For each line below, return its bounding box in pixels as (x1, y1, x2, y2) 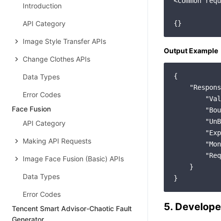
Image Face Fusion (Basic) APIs (23, 154, 124, 163)
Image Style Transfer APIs (23, 37, 106, 45)
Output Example (164, 46, 218, 55)
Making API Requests (23, 137, 91, 145)
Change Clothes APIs (23, 55, 90, 63)
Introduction (23, 1, 62, 10)
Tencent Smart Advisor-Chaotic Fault (12, 204, 132, 213)
